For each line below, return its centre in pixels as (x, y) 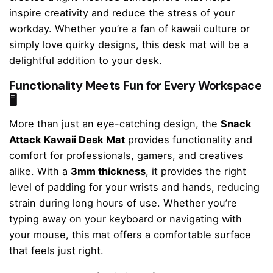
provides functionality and (189, 140)
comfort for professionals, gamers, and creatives (126, 156)
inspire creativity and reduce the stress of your (122, 12)
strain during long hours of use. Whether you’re (123, 203)
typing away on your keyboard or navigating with (126, 219)
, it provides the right (196, 172)
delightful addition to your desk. (86, 60)
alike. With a (40, 172)
